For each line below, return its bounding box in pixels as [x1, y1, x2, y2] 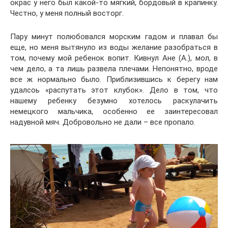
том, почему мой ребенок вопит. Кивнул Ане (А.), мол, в [10, 53, 218, 63]
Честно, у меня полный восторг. [10, 9, 124, 18]
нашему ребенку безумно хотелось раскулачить [10, 96, 218, 105]
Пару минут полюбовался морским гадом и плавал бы [10, 32, 218, 41]
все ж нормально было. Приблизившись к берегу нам [10, 75, 218, 84]
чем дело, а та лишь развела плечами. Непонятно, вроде [10, 64, 218, 73]
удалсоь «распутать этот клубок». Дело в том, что [10, 85, 218, 95]
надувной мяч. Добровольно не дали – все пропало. [10, 118, 195, 127]
